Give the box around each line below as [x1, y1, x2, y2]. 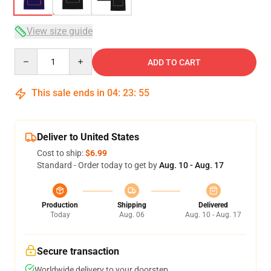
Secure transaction [37, 246, 119, 257]
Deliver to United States [37, 131, 139, 143]
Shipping [117, 201, 146, 209]
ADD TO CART [148, 57, 201, 67]
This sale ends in [29, 87, 107, 99]
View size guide [27, 25, 93, 37]
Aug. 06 [119, 211, 145, 219]
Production [42, 201, 78, 209]
